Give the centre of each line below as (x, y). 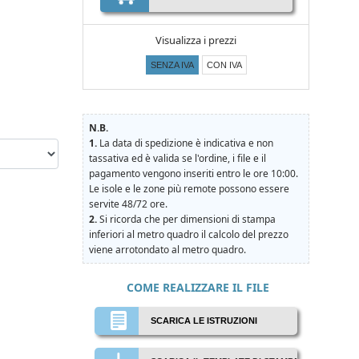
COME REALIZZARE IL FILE (198, 287)
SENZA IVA (172, 65)
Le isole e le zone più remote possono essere (190, 188)
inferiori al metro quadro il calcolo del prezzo (189, 234)
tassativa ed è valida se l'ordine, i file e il (178, 158)
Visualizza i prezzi (196, 40)
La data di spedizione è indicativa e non (186, 143)
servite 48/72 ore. (129, 204)
